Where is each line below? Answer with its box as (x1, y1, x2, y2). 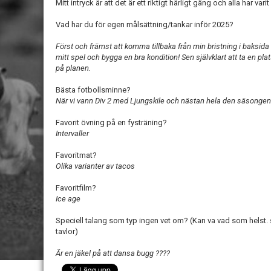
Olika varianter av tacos (56, 162, 137, 171)
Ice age (56, 194, 80, 203)
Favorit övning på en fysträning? (56, 118, 167, 127)
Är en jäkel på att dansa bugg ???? (56, 249, 172, 258)
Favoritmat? (56, 151, 99, 160)
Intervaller (56, 129, 91, 138)
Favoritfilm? (56, 183, 96, 192)
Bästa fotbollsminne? (56, 85, 132, 94)
